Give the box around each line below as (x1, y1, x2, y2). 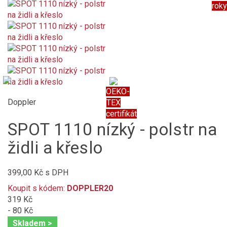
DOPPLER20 (65, 183, 113, 193)
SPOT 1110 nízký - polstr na (8, 119, 217, 139)
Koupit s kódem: (8, 183, 65, 193)
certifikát (106, 108, 137, 119)
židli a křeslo (8, 137, 103, 158)
